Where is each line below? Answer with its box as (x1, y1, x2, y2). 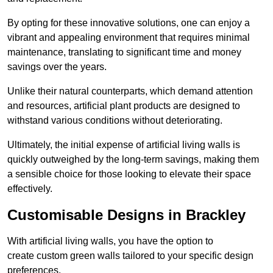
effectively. (7, 183, 52, 194)
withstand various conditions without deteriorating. (7, 115, 222, 126)
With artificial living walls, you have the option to (7, 236, 213, 247)
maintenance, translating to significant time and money (7, 47, 241, 58)
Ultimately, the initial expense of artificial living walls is (7, 140, 240, 151)
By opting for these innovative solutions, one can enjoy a (7, 18, 250, 29)
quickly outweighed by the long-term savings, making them (7, 154, 259, 165)
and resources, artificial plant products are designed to (7, 101, 240, 112)
